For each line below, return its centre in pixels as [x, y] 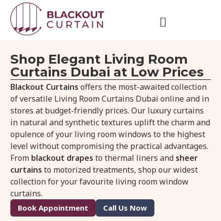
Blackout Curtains [45, 87]
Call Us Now [125, 208]
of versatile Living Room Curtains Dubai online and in [110, 99]
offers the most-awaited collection [143, 87]
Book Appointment [53, 208]
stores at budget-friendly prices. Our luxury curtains [107, 111]
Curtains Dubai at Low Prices [107, 72]
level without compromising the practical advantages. [110, 146]
